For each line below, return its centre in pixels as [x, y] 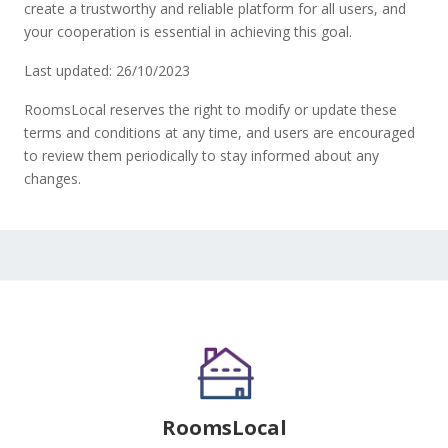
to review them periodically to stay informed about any [201, 155]
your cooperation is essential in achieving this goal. [188, 31]
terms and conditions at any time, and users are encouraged [219, 132]
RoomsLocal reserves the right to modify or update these [210, 109]
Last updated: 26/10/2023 [107, 70]
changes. [52, 178]
